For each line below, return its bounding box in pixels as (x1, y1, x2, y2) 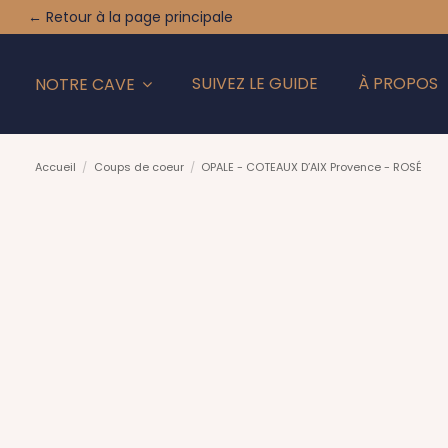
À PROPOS (358, 72, 438, 95)
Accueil (35, 158, 76, 175)
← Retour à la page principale (28, 7, 233, 27)
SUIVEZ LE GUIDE (192, 72, 318, 95)
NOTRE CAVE (35, 72, 139, 96)
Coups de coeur (93, 158, 184, 175)
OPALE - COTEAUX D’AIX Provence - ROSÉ (201, 158, 423, 175)
